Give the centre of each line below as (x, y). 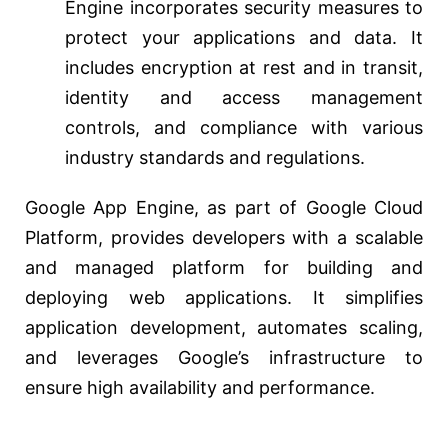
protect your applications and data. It (244, 38)
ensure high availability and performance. (200, 388)
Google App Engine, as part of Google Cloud (224, 208)
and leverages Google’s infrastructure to (224, 358)
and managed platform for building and (224, 268)
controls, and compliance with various (244, 128)
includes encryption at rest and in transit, (244, 68)
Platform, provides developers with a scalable (224, 238)
